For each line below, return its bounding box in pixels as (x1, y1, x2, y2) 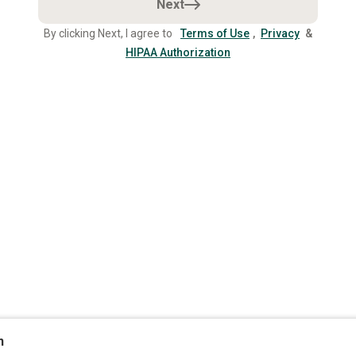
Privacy (261, 27, 300, 40)
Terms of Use (180, 27, 250, 40)
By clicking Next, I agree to (44, 27, 177, 40)
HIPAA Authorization (126, 46, 230, 59)
